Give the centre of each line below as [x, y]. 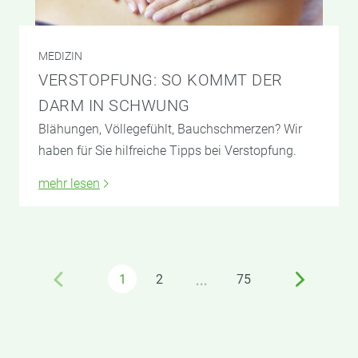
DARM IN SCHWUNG [114, 106]
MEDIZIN [60, 56]
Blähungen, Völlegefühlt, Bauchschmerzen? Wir [170, 129]
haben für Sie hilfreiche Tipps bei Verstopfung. [167, 151]
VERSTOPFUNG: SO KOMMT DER [161, 80]
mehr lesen [69, 184]
